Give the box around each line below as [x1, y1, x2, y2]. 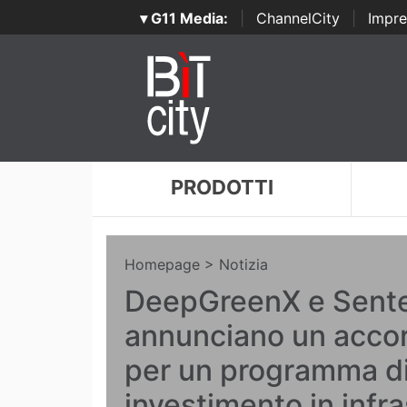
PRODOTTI [170, 175, 273, 199]
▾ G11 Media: [139, 9, 228, 27]
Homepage [124, 255, 200, 273]
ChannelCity [255, 9, 340, 27]
